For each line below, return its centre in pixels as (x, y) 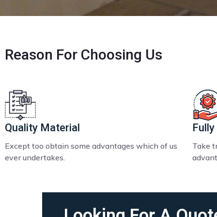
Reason (31, 54)
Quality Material (42, 127)
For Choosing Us (109, 54)
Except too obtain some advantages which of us (91, 146)
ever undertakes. (35, 157)
